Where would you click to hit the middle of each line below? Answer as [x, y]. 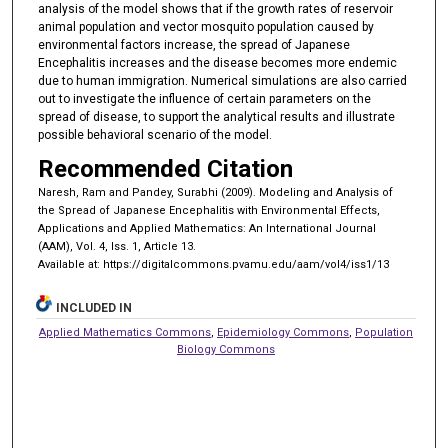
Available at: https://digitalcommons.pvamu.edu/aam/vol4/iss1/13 [213, 265]
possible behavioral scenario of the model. [154, 134]
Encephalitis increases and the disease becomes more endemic [217, 62]
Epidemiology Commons [283, 333]
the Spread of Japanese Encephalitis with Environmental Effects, [208, 211]
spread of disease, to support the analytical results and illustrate [216, 116]
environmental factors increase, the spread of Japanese [193, 44]
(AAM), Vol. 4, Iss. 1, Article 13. [116, 247]
